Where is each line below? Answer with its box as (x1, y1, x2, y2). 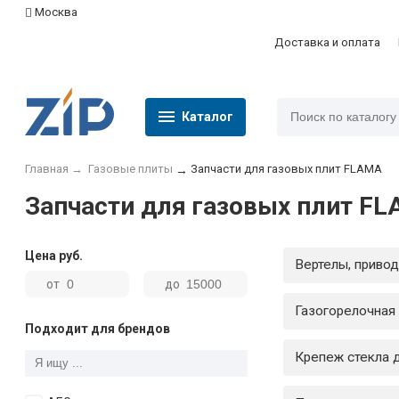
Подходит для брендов (25, 322, 170, 337)
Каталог (182, 110, 233, 125)
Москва (35, 4, 77, 19)
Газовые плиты (87, 161, 173, 175)
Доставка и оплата (274, 35, 380, 49)
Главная (25, 161, 69, 175)
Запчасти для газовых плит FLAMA (190, 161, 382, 175)
